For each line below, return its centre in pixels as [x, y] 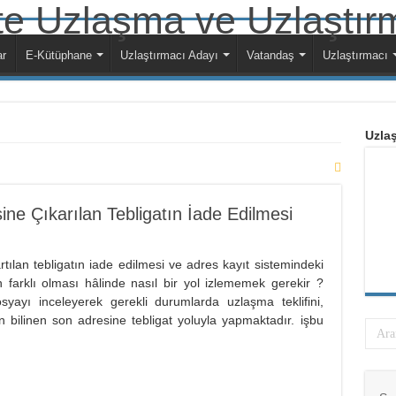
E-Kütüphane [58, 55]
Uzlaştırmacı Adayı [169, 55]
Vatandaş [270, 55]
